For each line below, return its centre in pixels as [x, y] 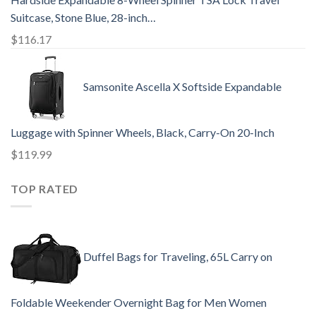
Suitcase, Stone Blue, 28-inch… [83, 18]
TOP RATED [45, 189]
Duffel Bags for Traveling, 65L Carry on [178, 256]
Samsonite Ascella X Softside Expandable [182, 87]
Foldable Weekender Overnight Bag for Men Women [139, 302]
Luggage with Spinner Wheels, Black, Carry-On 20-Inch [142, 133]
